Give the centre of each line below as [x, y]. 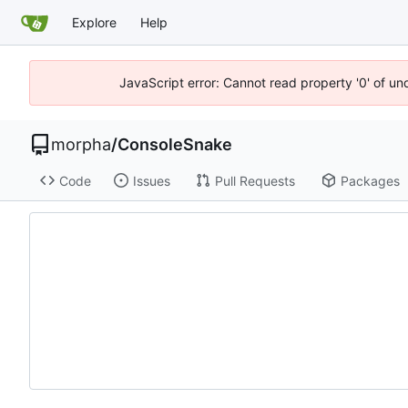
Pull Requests [255, 180]
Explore [94, 22]
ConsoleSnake [175, 144]
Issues [151, 180]
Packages [370, 180]
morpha [81, 144]
